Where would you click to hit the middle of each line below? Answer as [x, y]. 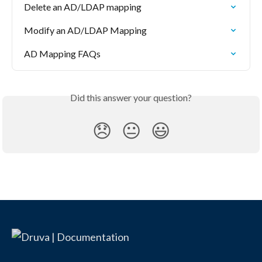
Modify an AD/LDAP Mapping [85, 30]
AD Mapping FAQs [62, 54]
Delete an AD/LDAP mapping [83, 7]
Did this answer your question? [131, 98]
